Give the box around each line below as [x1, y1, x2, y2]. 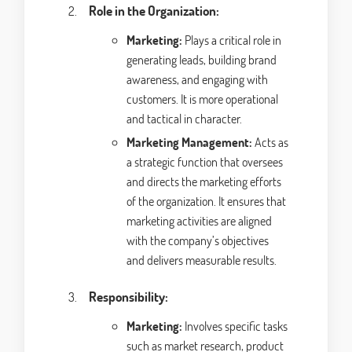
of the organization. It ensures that [126, 192, 286, 210]
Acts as [252, 134, 288, 151]
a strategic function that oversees [126, 153, 283, 170]
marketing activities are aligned [126, 212, 272, 229]
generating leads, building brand [126, 51, 277, 68]
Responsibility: [89, 288, 168, 306]
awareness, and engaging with [126, 71, 268, 88]
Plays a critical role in [182, 31, 281, 49]
